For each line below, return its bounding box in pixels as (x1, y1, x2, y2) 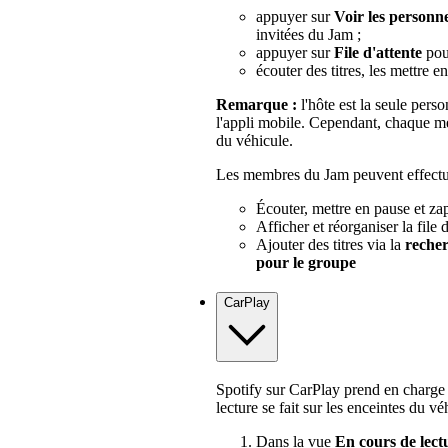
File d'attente (334, 43, 422, 61)
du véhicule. (216, 131, 293, 149)
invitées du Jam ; (256, 25, 361, 43)
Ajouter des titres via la (256, 235, 405, 253)
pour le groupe (256, 253, 356, 271)
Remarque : (216, 95, 297, 113)
